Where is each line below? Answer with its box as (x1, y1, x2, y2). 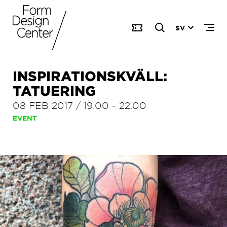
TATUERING (13, 83, 96, 98)
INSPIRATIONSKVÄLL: (13, 68, 167, 84)
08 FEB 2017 (13, 99, 73, 111)
